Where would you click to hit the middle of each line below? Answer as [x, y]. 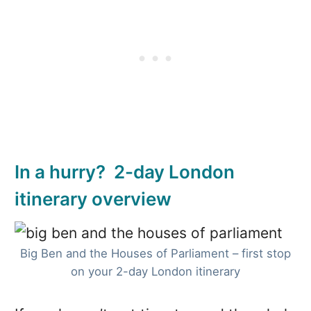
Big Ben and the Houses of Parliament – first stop [155, 254]
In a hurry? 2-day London [124, 172]
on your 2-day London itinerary [155, 272]
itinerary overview [93, 199]
